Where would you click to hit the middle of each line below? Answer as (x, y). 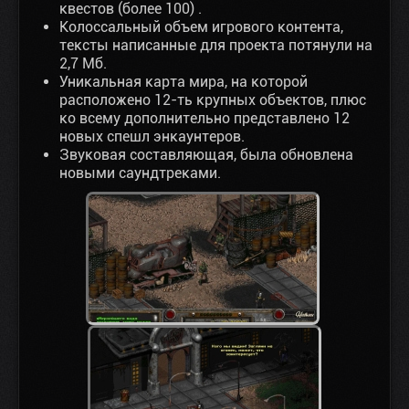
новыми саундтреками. (140, 173)
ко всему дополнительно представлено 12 (204, 118)
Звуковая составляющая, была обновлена (206, 155)
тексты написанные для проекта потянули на (216, 45)
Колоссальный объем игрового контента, (201, 27)
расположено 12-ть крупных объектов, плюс (213, 100)
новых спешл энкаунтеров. (152, 136)
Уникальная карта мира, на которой (184, 82)
